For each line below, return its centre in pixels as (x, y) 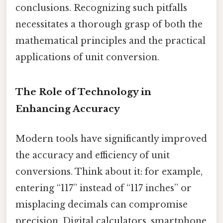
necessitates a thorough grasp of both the (109, 24)
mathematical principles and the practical (111, 41)
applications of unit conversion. (87, 57)
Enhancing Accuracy (68, 109)
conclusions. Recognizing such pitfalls (101, 8)
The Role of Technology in (83, 92)
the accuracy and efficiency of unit (93, 155)
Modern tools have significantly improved (111, 139)
